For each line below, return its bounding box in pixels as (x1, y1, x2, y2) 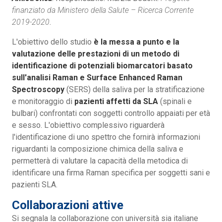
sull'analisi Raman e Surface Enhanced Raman (12, 72, 182, 82)
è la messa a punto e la (94, 37, 179, 47)
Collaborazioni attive (12, 198, 123, 212)
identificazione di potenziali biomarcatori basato (12, 60, 193, 70)
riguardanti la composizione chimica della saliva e (12, 144, 183, 154)
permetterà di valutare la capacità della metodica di (12, 156, 188, 166)
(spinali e (158, 96, 192, 106)
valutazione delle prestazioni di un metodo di (12, 49, 179, 58)
